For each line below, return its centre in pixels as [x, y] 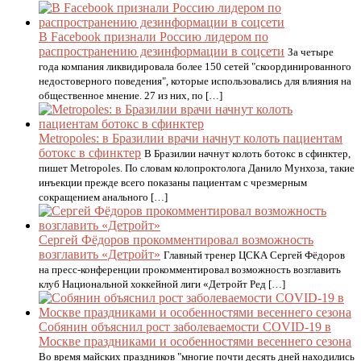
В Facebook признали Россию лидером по [154, 37]
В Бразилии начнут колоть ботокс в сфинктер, [247, 154]
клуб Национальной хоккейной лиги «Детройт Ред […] [162, 284]
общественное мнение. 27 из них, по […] [131, 95]
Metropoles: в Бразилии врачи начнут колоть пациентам [191, 138]
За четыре [311, 52]
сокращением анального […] [103, 197]
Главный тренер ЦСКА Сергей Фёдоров [254, 255]
